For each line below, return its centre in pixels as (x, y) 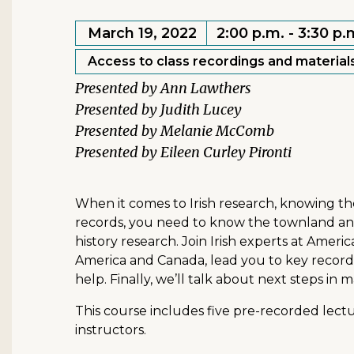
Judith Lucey (201, 109)
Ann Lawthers (206, 88)
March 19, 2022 (142, 33)
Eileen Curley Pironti (226, 152)
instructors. (111, 330)
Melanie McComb (217, 131)
